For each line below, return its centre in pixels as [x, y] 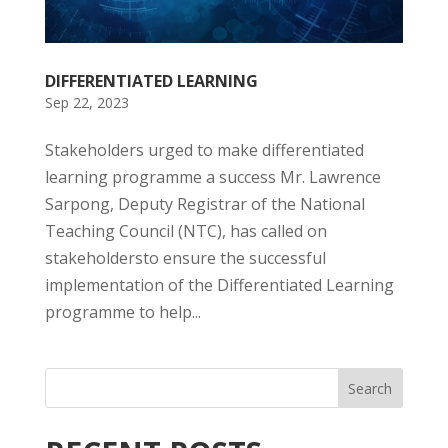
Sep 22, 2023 [86, 102]
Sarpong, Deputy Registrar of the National [204, 203]
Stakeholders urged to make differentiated [204, 149]
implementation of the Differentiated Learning [219, 284]
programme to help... [122, 311]
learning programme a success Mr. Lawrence [212, 176]
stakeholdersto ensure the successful [185, 257]
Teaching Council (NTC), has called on [185, 230]
